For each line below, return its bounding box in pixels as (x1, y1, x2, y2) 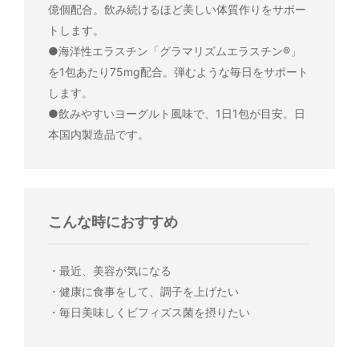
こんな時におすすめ (47, 213, 178, 231)
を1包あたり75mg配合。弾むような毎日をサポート (47, 64, 309, 79)
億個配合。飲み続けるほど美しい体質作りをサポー (47, 2, 306, 16)
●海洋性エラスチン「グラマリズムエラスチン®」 (47, 43, 301, 58)
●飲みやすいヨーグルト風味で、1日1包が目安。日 (47, 106, 305, 120)
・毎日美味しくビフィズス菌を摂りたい (47, 305, 250, 320)
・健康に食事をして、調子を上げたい (47, 284, 239, 299)
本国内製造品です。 (47, 127, 149, 141)
